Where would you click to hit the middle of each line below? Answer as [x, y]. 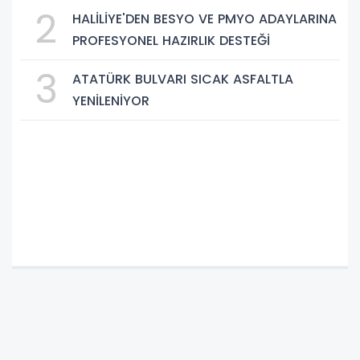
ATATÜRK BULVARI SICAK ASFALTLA [183, 79]
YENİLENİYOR [111, 100]
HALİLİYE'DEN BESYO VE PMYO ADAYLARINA [205, 18]
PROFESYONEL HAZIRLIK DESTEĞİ [171, 40]
